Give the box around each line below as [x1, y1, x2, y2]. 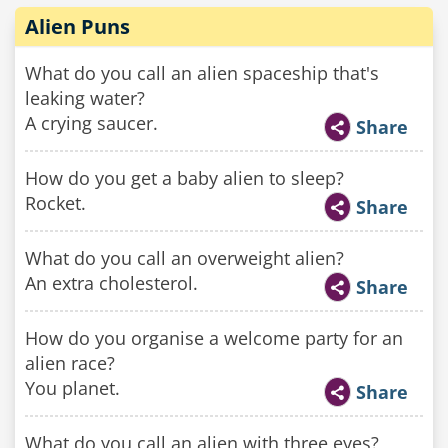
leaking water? [25, 86, 145, 110]
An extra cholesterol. [25, 271, 198, 295]
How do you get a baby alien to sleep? [25, 166, 344, 190]
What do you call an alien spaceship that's [25, 61, 379, 85]
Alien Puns [25, 13, 130, 40]
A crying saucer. [25, 111, 158, 135]
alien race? [25, 351, 115, 375]
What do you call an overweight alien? [25, 246, 344, 270]
